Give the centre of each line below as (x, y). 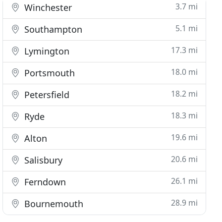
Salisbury (42, 160)
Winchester (47, 7)
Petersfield (46, 95)
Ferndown (44, 182)
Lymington (46, 51)
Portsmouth (49, 73)
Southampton (52, 29)
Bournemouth (53, 204)
